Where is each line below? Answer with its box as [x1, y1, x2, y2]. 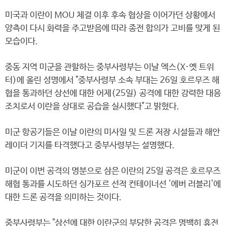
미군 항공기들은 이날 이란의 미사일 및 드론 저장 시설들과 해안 [5, 128, 220, 137]
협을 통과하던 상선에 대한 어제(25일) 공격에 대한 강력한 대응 [5, 89, 221, 98]
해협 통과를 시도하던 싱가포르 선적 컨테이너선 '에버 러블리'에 [5, 180, 221, 189]
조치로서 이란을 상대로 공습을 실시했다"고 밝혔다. [5, 102, 179, 111]
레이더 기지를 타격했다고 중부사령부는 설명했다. [5, 141, 175, 150]
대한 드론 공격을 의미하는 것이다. [5, 193, 122, 202]
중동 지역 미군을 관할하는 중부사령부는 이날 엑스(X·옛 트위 [5, 63, 214, 72]
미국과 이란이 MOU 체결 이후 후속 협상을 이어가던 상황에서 [5, 11, 215, 20]
